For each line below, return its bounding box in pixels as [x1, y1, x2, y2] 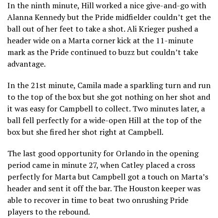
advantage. [7, 58, 46, 69]
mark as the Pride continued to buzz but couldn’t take [7, 46, 198, 57]
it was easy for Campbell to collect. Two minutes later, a [7, 103, 205, 114]
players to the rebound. [7, 206, 90, 217]
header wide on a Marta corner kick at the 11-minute [7, 35, 193, 46]
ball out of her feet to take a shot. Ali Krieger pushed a [7, 23, 198, 34]
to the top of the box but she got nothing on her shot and [7, 91, 210, 102]
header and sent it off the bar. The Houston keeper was [7, 182, 200, 194]
